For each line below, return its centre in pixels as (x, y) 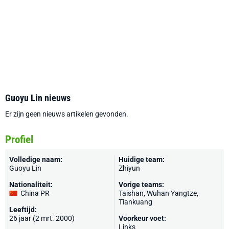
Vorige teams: (141, 185)
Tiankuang (135, 202)
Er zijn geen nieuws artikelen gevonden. (67, 114)
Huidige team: (142, 159)
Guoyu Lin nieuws (38, 98)
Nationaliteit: (31, 185)
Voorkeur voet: (142, 218)
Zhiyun (129, 168)
